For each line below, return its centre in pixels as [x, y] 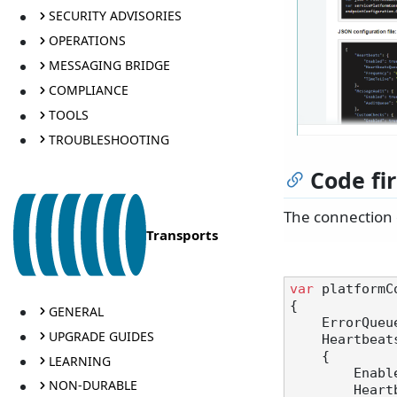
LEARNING [79, 361]
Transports [182, 235]
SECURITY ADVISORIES [115, 16]
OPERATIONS [87, 41]
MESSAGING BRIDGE [109, 66]
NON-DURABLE [93, 385]
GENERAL [76, 311]
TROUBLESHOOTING [109, 139]
